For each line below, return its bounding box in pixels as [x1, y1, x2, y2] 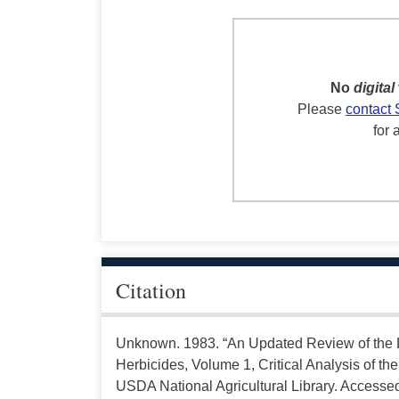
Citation [115, 276, 186, 305]
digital [353, 80, 395, 96]
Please [297, 102, 346, 118]
